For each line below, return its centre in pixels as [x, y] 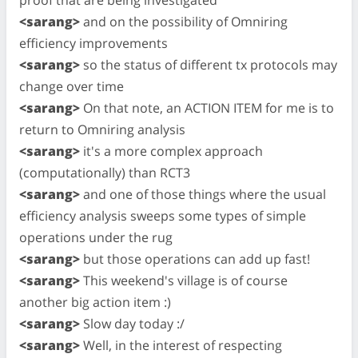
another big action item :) [95, 302]
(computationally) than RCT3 [105, 172]
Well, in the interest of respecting [181, 345]
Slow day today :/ [132, 323]
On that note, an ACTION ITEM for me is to [207, 107]
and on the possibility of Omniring [184, 21]
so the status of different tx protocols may [209, 64]
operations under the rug [96, 237]
